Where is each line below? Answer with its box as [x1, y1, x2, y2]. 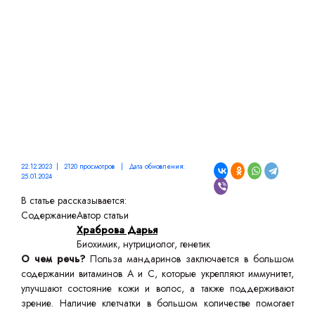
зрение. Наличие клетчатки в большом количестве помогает [21, 296, 294, 310]
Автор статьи [77, 208, 129, 222]
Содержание [21, 208, 77, 222]
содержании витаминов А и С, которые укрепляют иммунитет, [21, 266, 294, 281]
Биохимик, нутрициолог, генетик [77, 237, 210, 251]
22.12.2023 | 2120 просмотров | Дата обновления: [21, 161, 185, 172]
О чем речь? [21, 252, 85, 266]
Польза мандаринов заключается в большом [84, 252, 295, 266]
